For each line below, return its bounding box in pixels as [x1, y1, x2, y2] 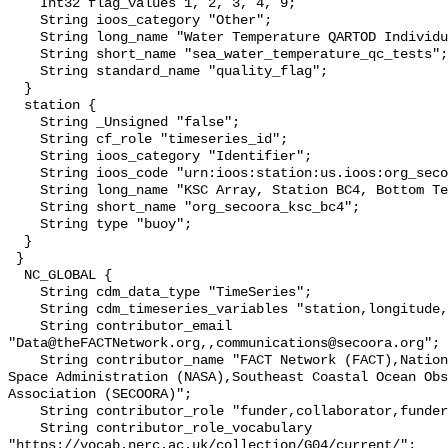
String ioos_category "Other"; [8, 13, 40, 29]
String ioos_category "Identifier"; [8, 149, 40, 165]
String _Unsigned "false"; [8, 115, 40, 131]
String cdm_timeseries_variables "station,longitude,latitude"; [8, 302, 40, 318]
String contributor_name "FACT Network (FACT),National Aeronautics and [8, 353, 40, 369]
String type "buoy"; [8, 217, 40, 233]
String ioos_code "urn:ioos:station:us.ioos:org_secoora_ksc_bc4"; [8, 166, 40, 182]
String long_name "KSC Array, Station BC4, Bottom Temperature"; [8, 183, 40, 199]
